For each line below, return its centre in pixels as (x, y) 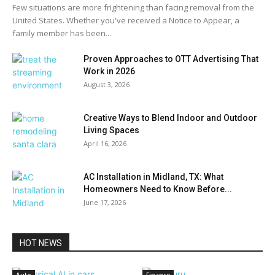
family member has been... (62, 33)
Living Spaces (111, 130)
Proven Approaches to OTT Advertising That (171, 59)
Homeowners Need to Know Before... (158, 189)
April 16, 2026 (105, 143)
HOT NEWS (41, 243)
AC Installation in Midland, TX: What (153, 177)
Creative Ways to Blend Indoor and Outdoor (170, 118)
